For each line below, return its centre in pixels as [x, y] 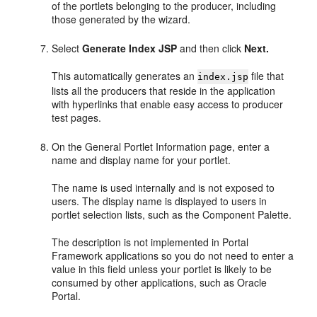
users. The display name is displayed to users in [160, 201]
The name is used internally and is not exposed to [163, 188]
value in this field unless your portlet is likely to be [162, 269]
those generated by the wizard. [121, 19]
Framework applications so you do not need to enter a [173, 255]
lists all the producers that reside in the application [164, 91]
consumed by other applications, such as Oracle [160, 282]
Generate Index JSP [130, 48]
